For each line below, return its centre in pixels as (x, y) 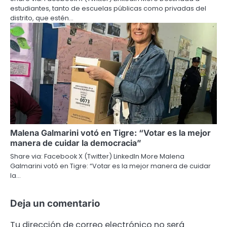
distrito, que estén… (42, 18)
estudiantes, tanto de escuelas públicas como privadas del (108, 8)
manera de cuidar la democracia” (76, 143)
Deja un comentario (55, 203)
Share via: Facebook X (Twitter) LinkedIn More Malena (97, 156)
